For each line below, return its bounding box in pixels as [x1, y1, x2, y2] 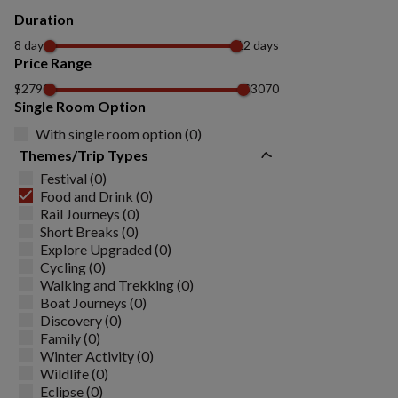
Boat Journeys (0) [40, 293, 147, 311]
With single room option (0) [36, 125, 202, 142]
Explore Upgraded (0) [40, 240, 171, 258]
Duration [14, 11, 74, 28]
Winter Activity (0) [40, 346, 154, 364]
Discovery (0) [40, 311, 122, 329]
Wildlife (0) [40, 364, 108, 382]
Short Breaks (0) [40, 222, 139, 240]
